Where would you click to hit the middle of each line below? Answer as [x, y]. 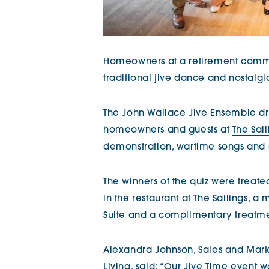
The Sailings [221, 199]
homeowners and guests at [168, 131]
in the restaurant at [149, 199]
